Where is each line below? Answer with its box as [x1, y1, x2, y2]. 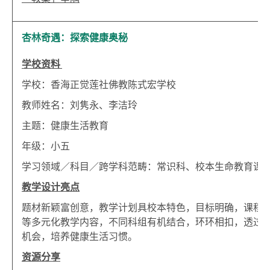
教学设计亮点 [22, 180, 80, 194]
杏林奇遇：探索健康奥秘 [22, 30, 128, 45]
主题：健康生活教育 [22, 118, 108, 133]
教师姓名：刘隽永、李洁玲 [22, 98, 137, 112]
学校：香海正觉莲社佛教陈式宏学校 [22, 77, 176, 92]
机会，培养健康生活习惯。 [22, 229, 137, 243]
